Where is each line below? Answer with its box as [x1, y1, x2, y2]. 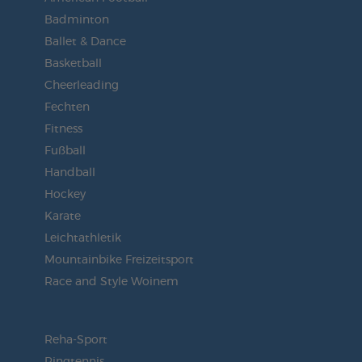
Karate [44, 211, 81, 223]
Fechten [44, 102, 90, 114]
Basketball [44, 58, 102, 70]
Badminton [44, 15, 109, 27]
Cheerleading [44, 80, 119, 92]
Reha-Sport [44, 335, 107, 347]
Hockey [44, 189, 86, 201]
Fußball [44, 145, 86, 158]
